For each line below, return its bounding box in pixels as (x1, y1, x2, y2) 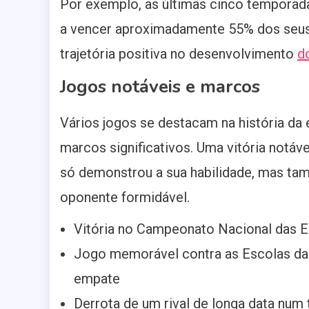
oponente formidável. (60, 189, 190, 206)
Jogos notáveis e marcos (60, 74, 260, 99)
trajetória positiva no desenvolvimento (60, 46, 297, 63)
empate (74, 270, 120, 288)
